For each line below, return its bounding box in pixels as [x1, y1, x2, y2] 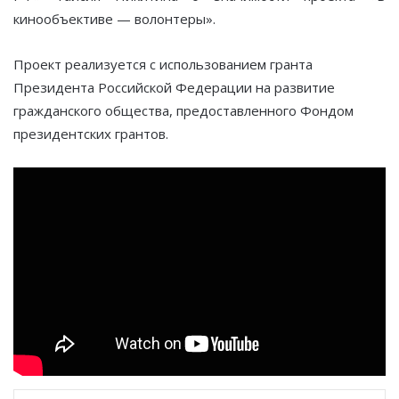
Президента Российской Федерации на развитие [13, 77, 335, 96]
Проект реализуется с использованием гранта [13, 54, 313, 73]
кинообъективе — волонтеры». [13, 9, 216, 28]
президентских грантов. [13, 124, 168, 142]
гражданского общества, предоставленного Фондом [13, 101, 354, 119]
